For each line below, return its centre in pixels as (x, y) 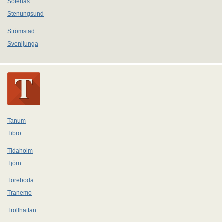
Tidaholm (20, 151)
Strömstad (21, 31)
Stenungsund (26, 14)
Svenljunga (23, 44)
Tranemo (20, 193)
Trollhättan (22, 210)
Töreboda (21, 180)
